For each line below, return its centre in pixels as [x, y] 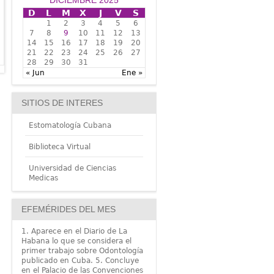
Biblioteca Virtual [59, 147]
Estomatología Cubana [70, 126]
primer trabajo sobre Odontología [82, 251]
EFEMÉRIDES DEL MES [68, 209]
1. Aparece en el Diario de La [74, 231]
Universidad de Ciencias [72, 168]
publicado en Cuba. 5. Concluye [80, 261]
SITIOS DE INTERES [62, 103]
